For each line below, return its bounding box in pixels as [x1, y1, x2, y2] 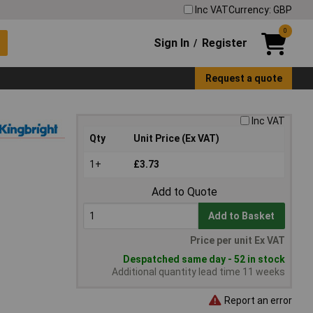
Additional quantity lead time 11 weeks [112, 266, 285, 278]
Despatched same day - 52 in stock [123, 254, 285, 265]
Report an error [222, 294, 292, 306]
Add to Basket [208, 210, 275, 222]
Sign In [154, 36, 190, 50]
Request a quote [205, 72, 282, 84]
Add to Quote [151, 185, 217, 199]
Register [201, 36, 247, 50]
